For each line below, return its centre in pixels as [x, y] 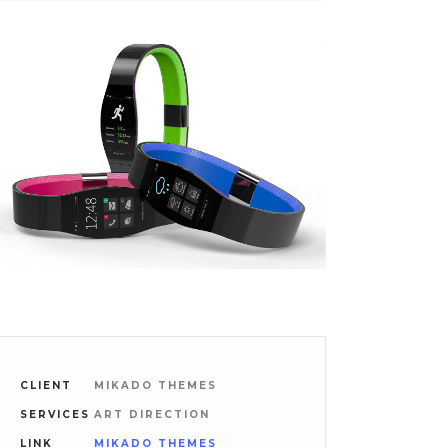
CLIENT [46, 385]
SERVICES [55, 414]
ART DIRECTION [152, 414]
